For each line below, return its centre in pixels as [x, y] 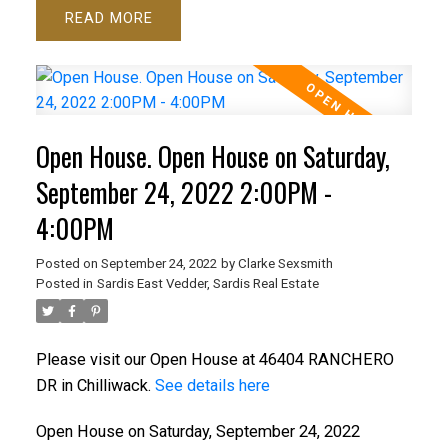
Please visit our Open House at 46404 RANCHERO [214, 360]
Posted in [64, 284]
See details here [212, 386]
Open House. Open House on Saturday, [212, 157]
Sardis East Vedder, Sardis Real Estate [207, 284]
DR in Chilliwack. [95, 386]
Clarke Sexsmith [285, 264]
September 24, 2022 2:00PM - [183, 193]
